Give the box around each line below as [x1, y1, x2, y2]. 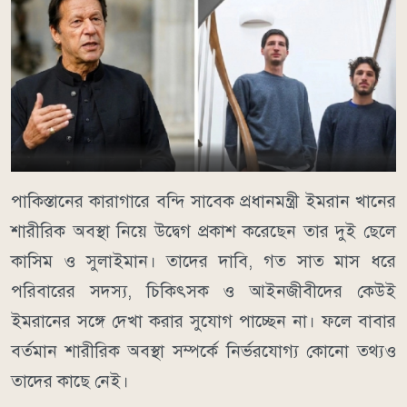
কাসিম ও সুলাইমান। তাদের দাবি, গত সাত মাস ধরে [11, 250, 396, 272]
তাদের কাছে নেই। [11, 370, 129, 392]
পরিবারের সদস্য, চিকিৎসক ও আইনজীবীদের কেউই [11, 280, 396, 302]
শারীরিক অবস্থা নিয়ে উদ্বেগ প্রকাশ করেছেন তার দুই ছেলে [11, 220, 396, 242]
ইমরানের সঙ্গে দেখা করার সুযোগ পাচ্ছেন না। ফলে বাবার [11, 310, 396, 332]
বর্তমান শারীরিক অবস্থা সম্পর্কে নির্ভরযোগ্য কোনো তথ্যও [11, 340, 396, 362]
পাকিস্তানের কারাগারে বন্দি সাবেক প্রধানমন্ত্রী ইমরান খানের [11, 190, 396, 212]
